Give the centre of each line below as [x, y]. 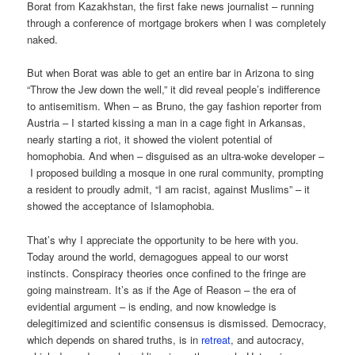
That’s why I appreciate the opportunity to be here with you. [163, 239]
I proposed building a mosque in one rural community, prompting [176, 173]
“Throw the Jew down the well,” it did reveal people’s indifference [174, 90]
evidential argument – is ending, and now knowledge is [152, 306]
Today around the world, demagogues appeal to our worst [158, 256]
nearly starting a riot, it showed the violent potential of [150, 139]
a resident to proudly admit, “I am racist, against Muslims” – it [169, 189]
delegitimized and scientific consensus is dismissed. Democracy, [177, 323]
